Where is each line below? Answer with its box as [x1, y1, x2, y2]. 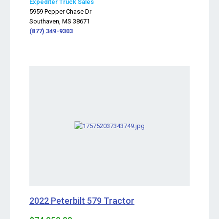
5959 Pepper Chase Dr [29, 8, 91, 15]
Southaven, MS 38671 [29, 18, 90, 25]
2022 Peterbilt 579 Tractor [29, 196, 134, 206]
